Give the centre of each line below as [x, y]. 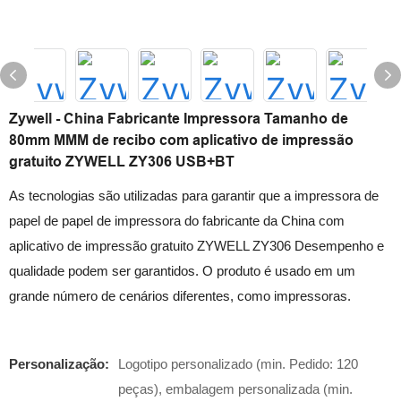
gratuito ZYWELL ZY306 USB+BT [122, 162]
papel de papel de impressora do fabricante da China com [177, 221]
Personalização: [59, 364]
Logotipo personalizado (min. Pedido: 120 [238, 364]
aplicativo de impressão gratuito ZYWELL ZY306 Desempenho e [196, 246]
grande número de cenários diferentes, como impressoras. [183, 296]
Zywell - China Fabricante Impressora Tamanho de [179, 119]
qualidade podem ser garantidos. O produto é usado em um [182, 271]
